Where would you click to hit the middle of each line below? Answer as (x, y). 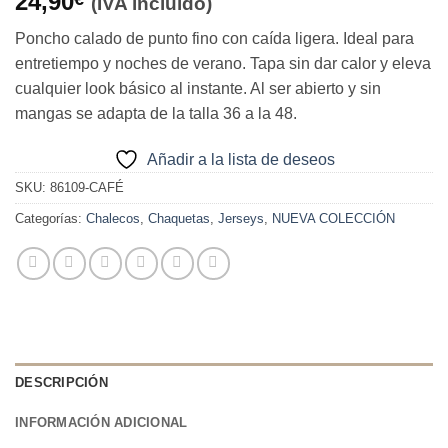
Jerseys (241, 219)
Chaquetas (179, 219)
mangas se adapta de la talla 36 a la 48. (156, 114)
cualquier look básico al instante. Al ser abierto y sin (198, 89)
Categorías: (50, 219)
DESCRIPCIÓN (61, 382)
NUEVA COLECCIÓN (333, 219)
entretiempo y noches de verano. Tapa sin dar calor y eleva (223, 64)
